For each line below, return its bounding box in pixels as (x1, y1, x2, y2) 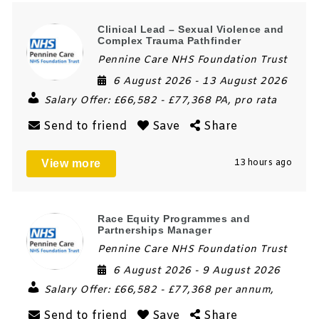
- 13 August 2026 (194, 74, 288, 88)
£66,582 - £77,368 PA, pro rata (113, 93, 277, 108)
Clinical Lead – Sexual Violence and (98, 23, 284, 35)
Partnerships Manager (98, 224, 212, 236)
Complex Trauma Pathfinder (98, 34, 241, 46)
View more (41, 157, 101, 169)
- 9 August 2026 (194, 263, 281, 278)
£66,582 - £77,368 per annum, (113, 283, 274, 297)
